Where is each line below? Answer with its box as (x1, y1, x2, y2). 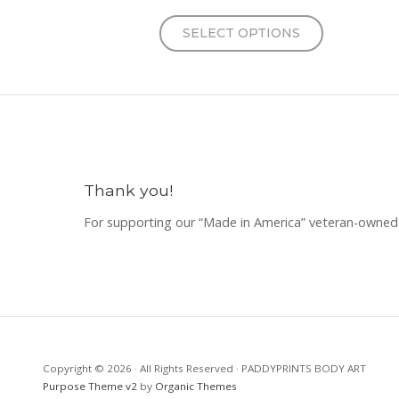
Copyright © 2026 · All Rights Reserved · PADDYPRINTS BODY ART (43, 362, 366, 376)
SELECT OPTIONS (182, 25, 300, 42)
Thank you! (84, 181, 173, 200)
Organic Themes (155, 379, 237, 394)
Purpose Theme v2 (43, 379, 137, 394)
